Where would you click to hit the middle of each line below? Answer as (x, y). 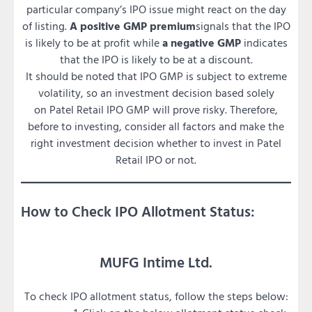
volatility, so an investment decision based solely (156, 93)
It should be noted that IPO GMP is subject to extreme (156, 76)
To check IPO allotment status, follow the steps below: (156, 296)
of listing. (46, 26)
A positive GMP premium (132, 26)
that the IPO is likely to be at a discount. (156, 60)
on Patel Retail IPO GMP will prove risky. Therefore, (156, 110)
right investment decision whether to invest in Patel (156, 143)
